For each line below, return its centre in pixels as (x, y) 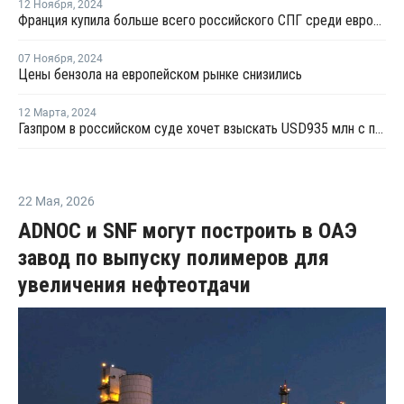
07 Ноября (46, 58)
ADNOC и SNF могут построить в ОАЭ (188, 230)
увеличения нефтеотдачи (134, 285)
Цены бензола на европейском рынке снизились (160, 74)
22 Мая (39, 201)
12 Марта (42, 112)
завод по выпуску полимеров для (174, 257)
